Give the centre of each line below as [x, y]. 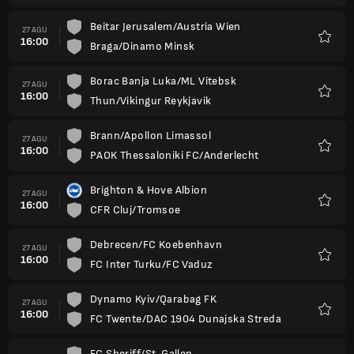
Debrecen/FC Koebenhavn [156, 245]
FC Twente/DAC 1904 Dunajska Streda [186, 319]
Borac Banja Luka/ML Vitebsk [164, 81]
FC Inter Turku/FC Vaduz [152, 264]
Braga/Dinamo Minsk [143, 46]
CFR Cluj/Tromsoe [136, 210]
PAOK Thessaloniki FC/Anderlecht [175, 155]
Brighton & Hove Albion [149, 190]
